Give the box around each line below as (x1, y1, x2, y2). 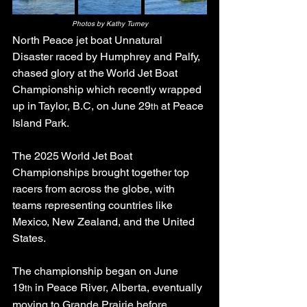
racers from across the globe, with (12, 182, 177, 195)
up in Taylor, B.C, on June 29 (12, 99, 151, 112)
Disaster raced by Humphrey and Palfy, (12, 49, 203, 63)
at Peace (158, 99, 206, 112)
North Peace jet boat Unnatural (12, 33, 165, 47)
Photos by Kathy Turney (71, 19, 148, 28)
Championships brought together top (12, 165, 192, 179)
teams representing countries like (12, 198, 175, 212)
